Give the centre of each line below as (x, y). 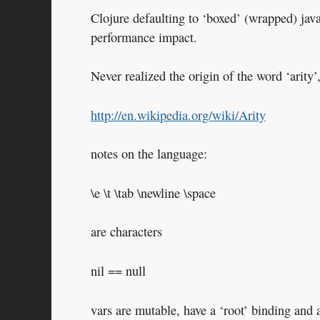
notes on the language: (149, 154)
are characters (126, 232)
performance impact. (144, 37)
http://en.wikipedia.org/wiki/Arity (178, 115)
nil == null (118, 271)
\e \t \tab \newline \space (153, 192)
